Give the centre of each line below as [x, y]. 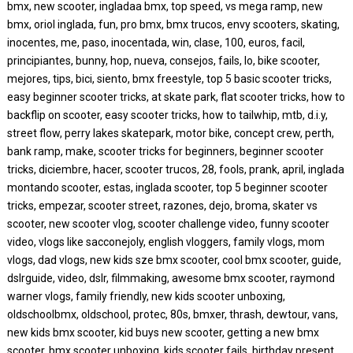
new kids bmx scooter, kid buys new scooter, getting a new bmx [163, 333]
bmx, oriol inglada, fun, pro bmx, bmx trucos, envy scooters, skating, [173, 24]
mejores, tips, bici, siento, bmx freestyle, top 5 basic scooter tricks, [169, 79]
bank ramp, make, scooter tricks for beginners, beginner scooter [165, 151]
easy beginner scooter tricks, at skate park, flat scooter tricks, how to [176, 97]
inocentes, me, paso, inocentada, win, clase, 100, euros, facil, [156, 43]
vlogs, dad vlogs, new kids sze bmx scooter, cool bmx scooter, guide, [174, 260]
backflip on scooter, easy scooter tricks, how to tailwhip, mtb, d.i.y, [167, 115]
